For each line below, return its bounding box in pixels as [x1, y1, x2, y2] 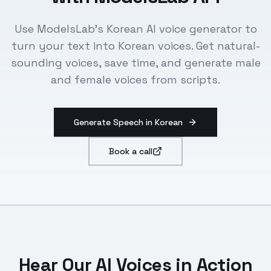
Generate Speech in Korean [74, 117, 183, 128]
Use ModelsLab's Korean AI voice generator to [14, 22, 257, 36]
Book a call [109, 146, 152, 157]
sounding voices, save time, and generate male [10, 56, 261, 70]
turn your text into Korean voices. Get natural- [11, 39, 260, 53]
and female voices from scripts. [51, 73, 220, 87]
